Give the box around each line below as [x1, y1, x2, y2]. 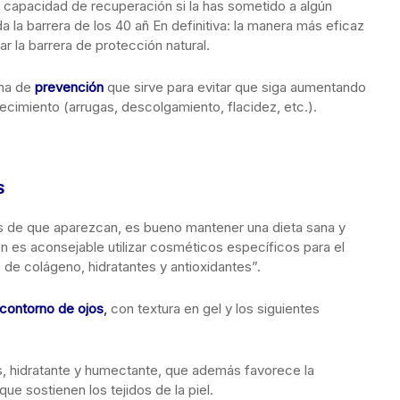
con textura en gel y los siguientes [107, 300, 320, 317]
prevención [35, 79, 104, 96]
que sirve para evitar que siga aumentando [107, 79, 366, 96]
